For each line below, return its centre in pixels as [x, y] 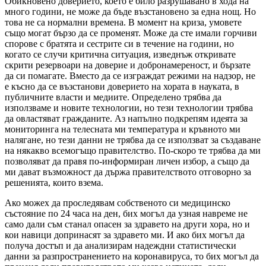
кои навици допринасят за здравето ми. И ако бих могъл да [125, 235]
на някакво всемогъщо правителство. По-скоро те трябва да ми [133, 150]
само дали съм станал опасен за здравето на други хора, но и [127, 224]
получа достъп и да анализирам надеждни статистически [121, 245]
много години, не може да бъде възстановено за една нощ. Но [130, 11]
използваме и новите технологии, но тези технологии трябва [129, 107]
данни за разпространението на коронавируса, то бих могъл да [132, 256]
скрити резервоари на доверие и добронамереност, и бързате [128, 65]
